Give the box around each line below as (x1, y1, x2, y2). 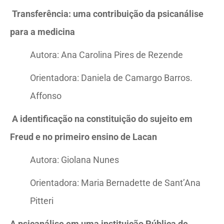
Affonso (30, 90, 61, 101)
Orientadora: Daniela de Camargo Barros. (30, 72, 192, 83)
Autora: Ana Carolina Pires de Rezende (30, 49, 183, 60)
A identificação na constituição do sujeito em (12, 113, 192, 124)
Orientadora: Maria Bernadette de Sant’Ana (30, 177, 200, 188)
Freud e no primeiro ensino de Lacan (10, 131, 157, 142)
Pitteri (30, 195, 53, 206)
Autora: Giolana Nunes (30, 154, 119, 165)
